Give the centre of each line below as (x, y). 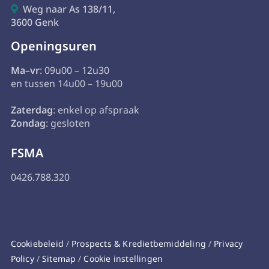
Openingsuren (53, 46)
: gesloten (68, 123)
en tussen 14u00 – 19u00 (66, 84)
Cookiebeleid (37, 244)
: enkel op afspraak (96, 110)
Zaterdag (32, 110)
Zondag (28, 123)
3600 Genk (35, 23)
